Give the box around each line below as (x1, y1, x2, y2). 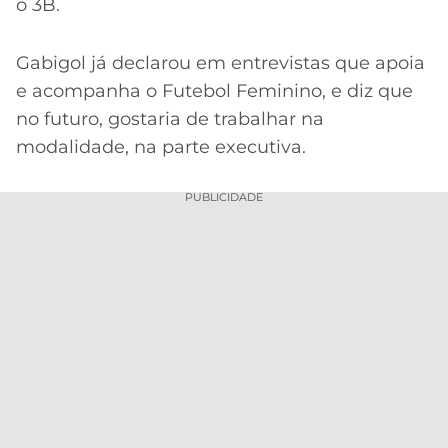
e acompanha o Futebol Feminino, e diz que (16, 80, 413, 103)
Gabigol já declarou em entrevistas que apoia (16, 52, 425, 75)
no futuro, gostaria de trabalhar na (16, 108, 324, 131)
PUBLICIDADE (185, 189, 263, 204)
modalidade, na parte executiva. (16, 136, 306, 159)
